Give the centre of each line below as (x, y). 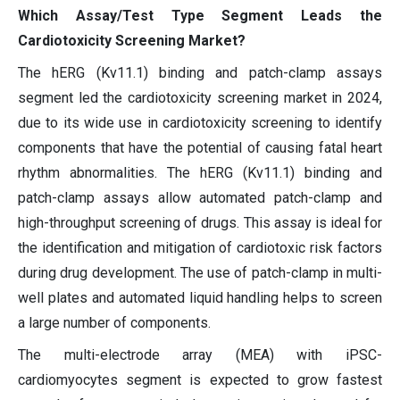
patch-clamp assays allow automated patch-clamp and (200, 198)
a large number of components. (114, 323)
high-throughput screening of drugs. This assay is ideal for (200, 223)
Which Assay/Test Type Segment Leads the (200, 16)
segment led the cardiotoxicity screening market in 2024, (200, 98)
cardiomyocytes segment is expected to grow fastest (200, 380)
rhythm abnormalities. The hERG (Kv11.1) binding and (200, 173)
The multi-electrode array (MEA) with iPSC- (200, 355)
